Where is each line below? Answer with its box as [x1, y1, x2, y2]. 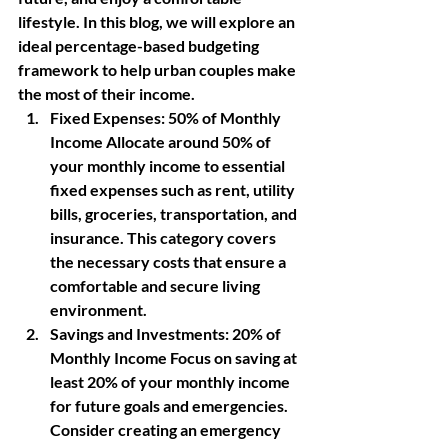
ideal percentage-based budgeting [18, 36, 262, 55]
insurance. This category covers [50, 228, 279, 247]
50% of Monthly [165, 108, 284, 127]
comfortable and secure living [50, 276, 263, 295]
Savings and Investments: [50, 324, 229, 343]
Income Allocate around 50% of [50, 132, 274, 151]
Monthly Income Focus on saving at [50, 348, 300, 367]
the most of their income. [18, 84, 195, 103]
